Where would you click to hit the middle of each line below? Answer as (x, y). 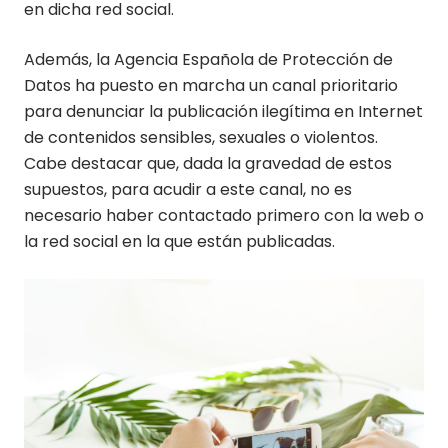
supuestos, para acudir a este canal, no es (188, 190)
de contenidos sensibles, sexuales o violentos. (201, 138)
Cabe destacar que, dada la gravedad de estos (208, 164)
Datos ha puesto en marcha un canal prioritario (211, 86)
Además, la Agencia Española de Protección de (208, 60)
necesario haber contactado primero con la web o (224, 216)
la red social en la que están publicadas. (179, 242)
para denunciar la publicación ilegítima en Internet (223, 112)
